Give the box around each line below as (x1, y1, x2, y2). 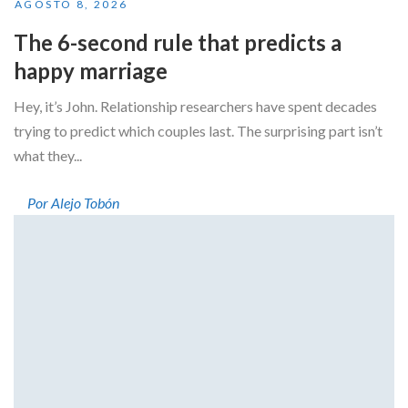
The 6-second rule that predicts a (14, 28, 342, 56)
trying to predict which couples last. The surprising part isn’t (14, 121, 382, 139)
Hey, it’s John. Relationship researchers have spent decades (14, 97, 377, 115)
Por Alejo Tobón (27, 193, 119, 211)
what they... (14, 146, 82, 164)
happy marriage (14, 56, 168, 84)
